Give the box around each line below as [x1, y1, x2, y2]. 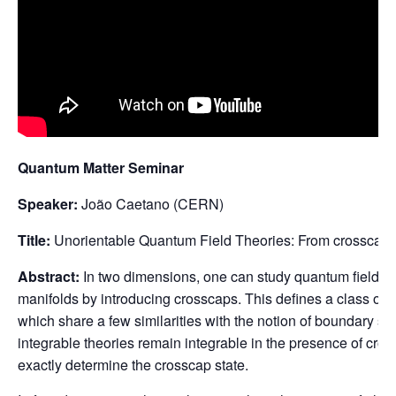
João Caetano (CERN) [78, 194, 224, 215]
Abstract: [18, 266, 80, 287]
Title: [18, 230, 50, 251]
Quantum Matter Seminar [18, 157, 184, 179]
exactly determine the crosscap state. [18, 354, 248, 376]
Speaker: [18, 194, 78, 215]
